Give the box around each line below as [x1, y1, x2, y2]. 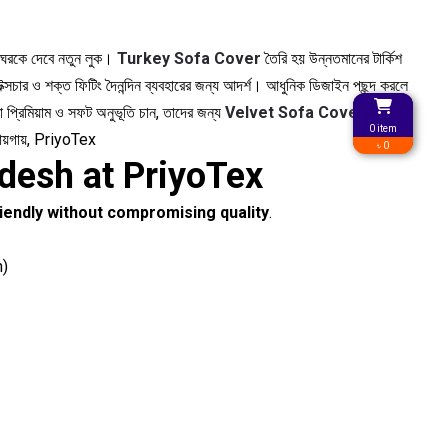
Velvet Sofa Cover [224, 103, 365, 123]
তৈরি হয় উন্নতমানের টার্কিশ [260, 49, 402, 69]
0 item [369, 122, 397, 134]
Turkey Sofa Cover [116, 49, 261, 69]
